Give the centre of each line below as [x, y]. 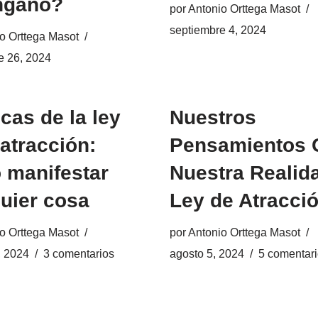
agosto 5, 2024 [207, 253]
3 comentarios [78, 253]
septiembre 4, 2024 [218, 30]
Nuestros [213, 117]
